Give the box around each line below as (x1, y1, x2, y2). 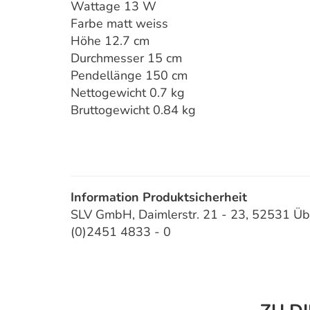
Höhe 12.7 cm (71, 33, 149, 49)
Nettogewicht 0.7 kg (71, 84, 185, 101)
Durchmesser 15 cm (71, 50, 182, 66)
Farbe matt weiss (71, 15, 168, 32)
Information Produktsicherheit (71, 189, 247, 206)
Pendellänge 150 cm (71, 67, 188, 84)
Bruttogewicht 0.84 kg (71, 102, 196, 118)
